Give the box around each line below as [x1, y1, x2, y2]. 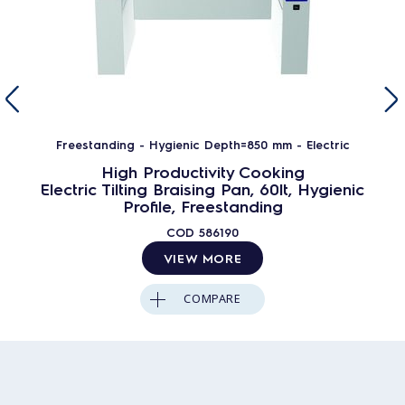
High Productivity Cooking [100, 161, 305, 182]
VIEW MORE [163, 250, 242, 266]
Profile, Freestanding [122, 195, 283, 216]
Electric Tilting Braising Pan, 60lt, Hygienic [41, 178, 364, 199]
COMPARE [184, 291, 241, 306]
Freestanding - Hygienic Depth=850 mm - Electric [55, 137, 350, 152]
